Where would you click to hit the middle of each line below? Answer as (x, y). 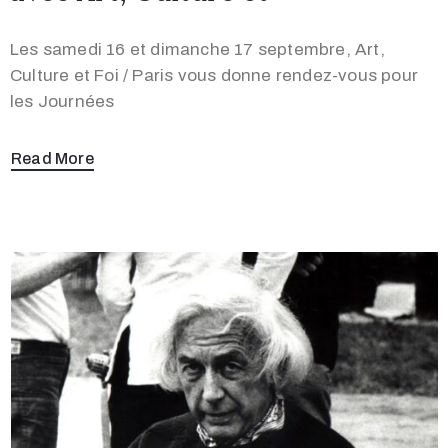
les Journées (62, 101)
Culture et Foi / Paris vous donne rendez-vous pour (214, 75)
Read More (52, 158)
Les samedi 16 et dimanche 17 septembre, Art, (197, 49)
